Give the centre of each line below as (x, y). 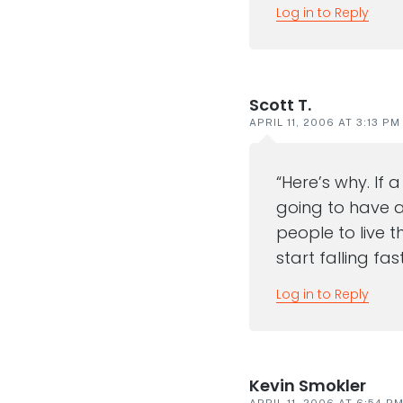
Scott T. (280, 104)
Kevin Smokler (307, 385)
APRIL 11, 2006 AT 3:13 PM (324, 122)
